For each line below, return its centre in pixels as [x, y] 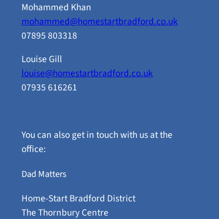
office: [33, 149]
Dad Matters [44, 174]
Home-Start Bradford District [78, 198]
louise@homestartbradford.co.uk [87, 74]
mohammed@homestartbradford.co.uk [99, 21]
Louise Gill [42, 59]
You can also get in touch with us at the [97, 135]
